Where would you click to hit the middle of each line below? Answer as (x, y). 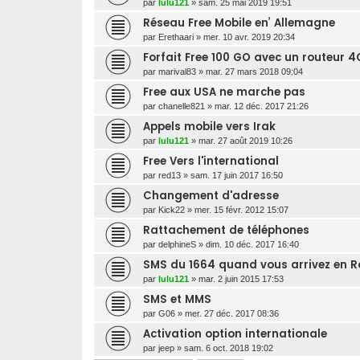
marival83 (177, 71)
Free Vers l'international (211, 161)
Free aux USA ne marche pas (224, 92)
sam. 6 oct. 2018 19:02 (229, 348)
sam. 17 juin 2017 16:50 (237, 175)
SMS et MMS (177, 299)
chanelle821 (182, 106)
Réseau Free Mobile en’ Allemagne (239, 22)
